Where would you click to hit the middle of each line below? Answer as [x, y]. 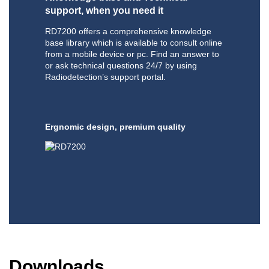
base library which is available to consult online [134, 43]
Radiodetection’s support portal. [105, 77]
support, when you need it [104, 11]
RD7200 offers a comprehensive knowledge [128, 32]
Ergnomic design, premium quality [115, 127]
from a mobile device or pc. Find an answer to [132, 54]
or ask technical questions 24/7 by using [121, 66]
